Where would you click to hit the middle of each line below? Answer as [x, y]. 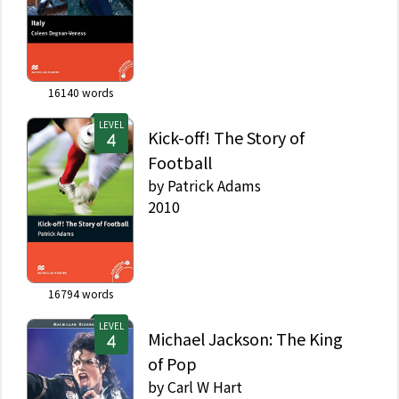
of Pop [172, 363]
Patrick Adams [214, 185]
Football [180, 162]
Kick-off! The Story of [226, 137]
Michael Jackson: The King [245, 338]
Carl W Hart [205, 386]
